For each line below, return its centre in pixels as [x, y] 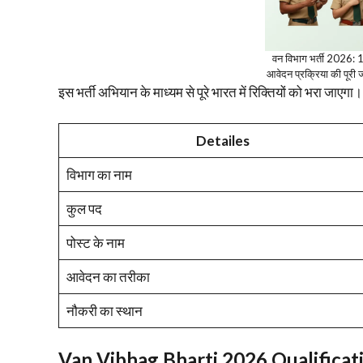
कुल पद [84, 208]
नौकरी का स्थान [104, 310]
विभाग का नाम [99, 174]
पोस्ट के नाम [95, 242]
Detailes [222, 140]
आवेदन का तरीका [108, 276]
